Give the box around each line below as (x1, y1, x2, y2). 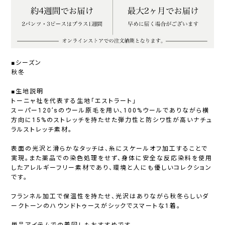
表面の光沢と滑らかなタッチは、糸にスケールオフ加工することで (11, 145, 208, 153)
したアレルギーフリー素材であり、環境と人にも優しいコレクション (11, 164, 212, 172)
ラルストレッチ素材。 (11, 126, 73, 134)
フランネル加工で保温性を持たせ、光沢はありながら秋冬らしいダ (11, 193, 209, 200)
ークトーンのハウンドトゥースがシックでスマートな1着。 (11, 202, 181, 210)
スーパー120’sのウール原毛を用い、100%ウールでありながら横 (11, 107, 210, 115)
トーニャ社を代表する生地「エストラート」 (11, 97, 137, 105)
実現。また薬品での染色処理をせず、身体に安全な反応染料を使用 (11, 155, 213, 162)
